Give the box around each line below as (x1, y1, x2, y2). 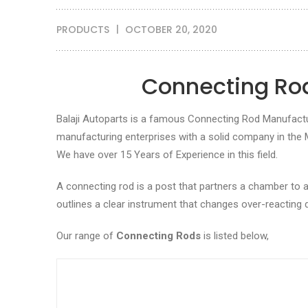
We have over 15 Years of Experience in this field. (56, 148, 278, 161)
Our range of (56, 230, 113, 242)
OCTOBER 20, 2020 (125, 23, 217, 36)
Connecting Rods (113, 230, 201, 242)
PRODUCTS (56, 23, 109, 36)
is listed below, (201, 230, 269, 242)
